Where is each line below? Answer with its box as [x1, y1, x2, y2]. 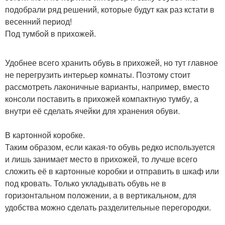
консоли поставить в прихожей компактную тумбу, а [5, 93, 198, 104]
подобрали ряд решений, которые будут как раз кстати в [5, 4, 214, 15]
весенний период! [5, 16, 72, 27]
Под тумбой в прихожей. [5, 28, 96, 39]
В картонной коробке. [5, 129, 85, 141]
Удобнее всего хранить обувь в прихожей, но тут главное [5, 57, 218, 68]
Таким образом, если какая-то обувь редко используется [5, 141, 215, 153]
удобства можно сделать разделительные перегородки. [5, 201, 211, 213]
